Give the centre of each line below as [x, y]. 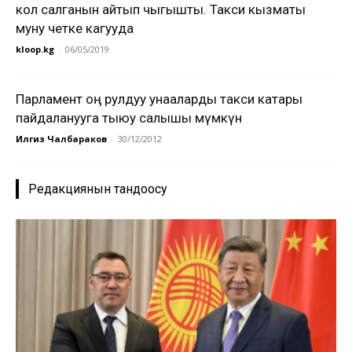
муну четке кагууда [75, 28]
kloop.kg [35, 49]
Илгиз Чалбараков [61, 139]
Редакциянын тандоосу [98, 189]
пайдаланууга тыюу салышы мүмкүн [129, 118]
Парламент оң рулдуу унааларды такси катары [159, 99]
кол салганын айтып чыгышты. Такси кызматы [161, 9]
